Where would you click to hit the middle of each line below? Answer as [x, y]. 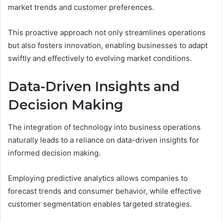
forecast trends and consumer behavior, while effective [105, 191]
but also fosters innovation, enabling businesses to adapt [108, 46]
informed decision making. [54, 153]
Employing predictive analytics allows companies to [98, 178]
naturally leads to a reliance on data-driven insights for [104, 140]
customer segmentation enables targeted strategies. [100, 204]
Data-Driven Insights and [94, 87]
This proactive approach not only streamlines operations [107, 33]
